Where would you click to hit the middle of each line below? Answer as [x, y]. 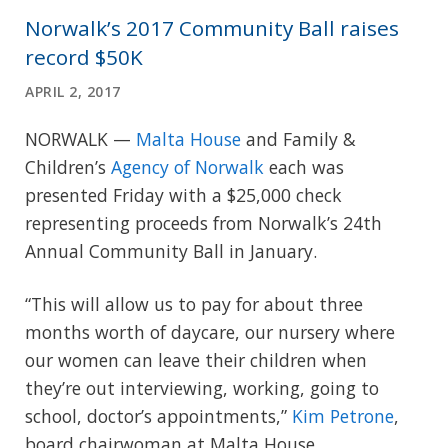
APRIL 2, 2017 [73, 91]
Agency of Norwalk [187, 166]
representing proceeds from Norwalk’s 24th [203, 222]
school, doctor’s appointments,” [158, 415]
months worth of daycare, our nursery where [210, 331]
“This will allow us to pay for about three [194, 303]
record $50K [84, 56]
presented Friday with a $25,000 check [183, 194]
